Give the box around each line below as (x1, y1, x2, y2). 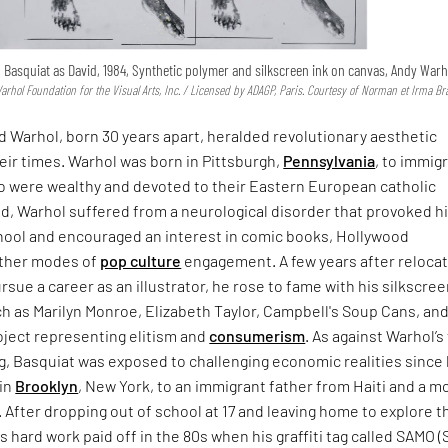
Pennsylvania (283, 151, 376, 171)
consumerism (209, 326, 306, 346)
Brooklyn (15, 376, 79, 396)
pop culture (100, 251, 182, 271)
